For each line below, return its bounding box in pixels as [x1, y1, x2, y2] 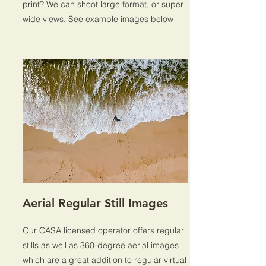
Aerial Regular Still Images [23, 195, 168, 210]
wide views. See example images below [23, 13, 173, 24]
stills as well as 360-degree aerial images [23, 239, 179, 251]
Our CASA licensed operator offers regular [23, 224, 184, 236]
